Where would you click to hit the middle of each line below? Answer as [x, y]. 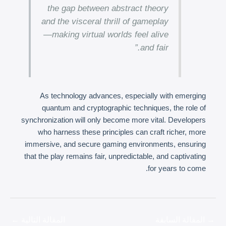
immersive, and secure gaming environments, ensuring [115, 144]
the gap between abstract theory [108, 8]
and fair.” [154, 47]
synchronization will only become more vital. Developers [114, 120]
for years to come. [177, 168]
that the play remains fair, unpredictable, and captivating [115, 156]
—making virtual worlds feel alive [106, 34]
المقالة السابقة [181, 219]
